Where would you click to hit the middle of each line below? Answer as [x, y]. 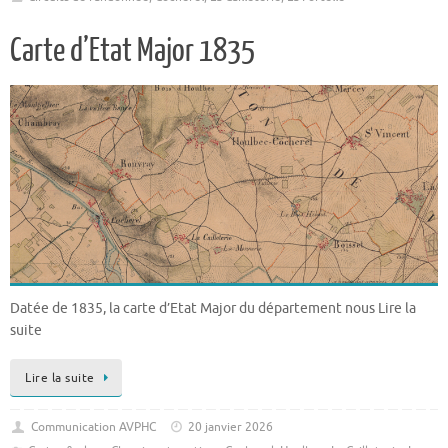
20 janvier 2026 [231, 426]
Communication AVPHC [93, 426]
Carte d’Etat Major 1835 [132, 51]
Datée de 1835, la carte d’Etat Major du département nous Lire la [213, 309]
